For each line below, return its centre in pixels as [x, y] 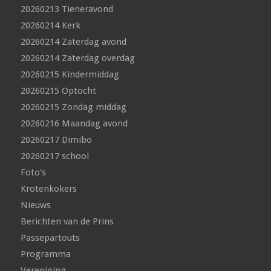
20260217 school [54, 156]
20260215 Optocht [58, 90]
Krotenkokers [48, 188]
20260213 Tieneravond [67, 9]
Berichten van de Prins [67, 221]
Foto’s [33, 172]
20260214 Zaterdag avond [73, 41]
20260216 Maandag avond [74, 123]
